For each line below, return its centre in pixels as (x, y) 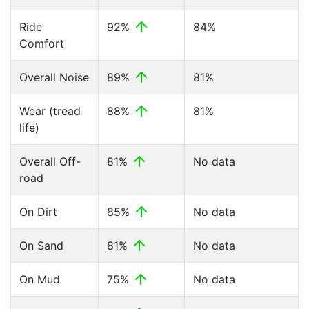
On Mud (40, 279)
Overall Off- (50, 161)
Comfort (42, 43)
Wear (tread (50, 111)
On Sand (41, 246)
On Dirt (38, 212)
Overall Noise (54, 77)
